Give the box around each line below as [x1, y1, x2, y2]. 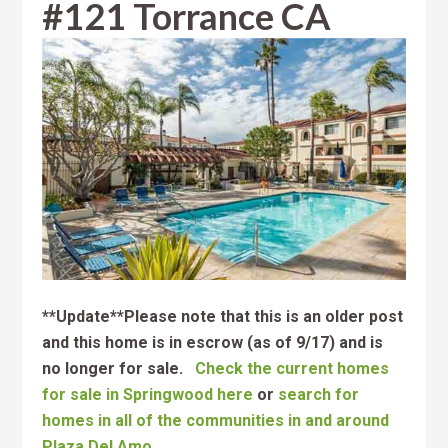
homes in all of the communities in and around [42, 410, 390, 430]
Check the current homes [195, 358, 390, 378]
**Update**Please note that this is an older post [42, 306, 404, 326]
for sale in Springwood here [42, 384, 254, 404]
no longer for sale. [42, 358, 196, 378]
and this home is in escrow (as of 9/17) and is [42, 332, 384, 352]
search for [278, 384, 360, 404]
